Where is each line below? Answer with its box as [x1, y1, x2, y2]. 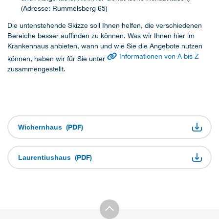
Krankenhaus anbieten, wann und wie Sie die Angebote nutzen [7, 42, 202, 50]
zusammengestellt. [7, 65, 66, 73]
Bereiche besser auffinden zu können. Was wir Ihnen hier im [7, 31, 195, 40]
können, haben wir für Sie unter [7, 55, 107, 63]
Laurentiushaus [18, 153, 75, 161]
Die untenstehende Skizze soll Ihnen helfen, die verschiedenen [7, 21, 202, 29]
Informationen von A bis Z [119, 52, 199, 60]
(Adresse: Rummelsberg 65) [21, 4, 108, 12]
